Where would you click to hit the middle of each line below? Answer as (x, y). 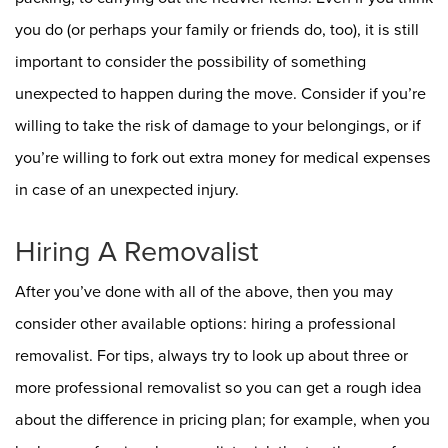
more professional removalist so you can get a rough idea (218, 387)
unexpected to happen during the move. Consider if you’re (220, 93)
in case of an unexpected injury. (127, 189)
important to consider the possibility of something (190, 61)
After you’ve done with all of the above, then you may (204, 291)
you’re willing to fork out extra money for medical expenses (223, 157)
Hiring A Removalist (136, 251)
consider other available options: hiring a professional (205, 323)
